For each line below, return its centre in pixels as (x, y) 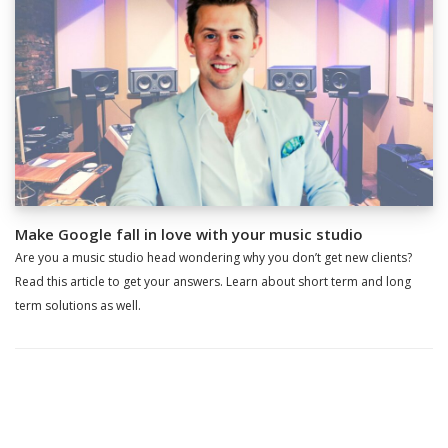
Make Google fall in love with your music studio (189, 234)
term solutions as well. (78, 306)
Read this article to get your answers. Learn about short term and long (213, 282)
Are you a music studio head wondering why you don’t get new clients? (213, 258)
